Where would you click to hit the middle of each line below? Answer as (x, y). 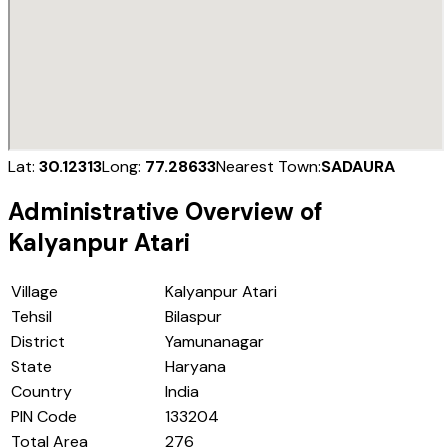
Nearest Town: (268, 166)
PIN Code (44, 417)
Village (34, 292)
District (38, 342)
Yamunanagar (214, 342)
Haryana (195, 367)
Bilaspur (193, 317)
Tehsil (31, 317)
